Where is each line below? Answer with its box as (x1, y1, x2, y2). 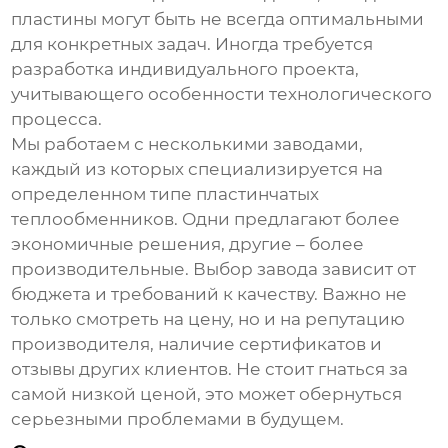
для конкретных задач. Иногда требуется (11, 34, 374, 55)
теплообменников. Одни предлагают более (11, 209, 401, 230)
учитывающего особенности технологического (11, 84, 433, 105)
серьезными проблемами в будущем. (11, 409, 345, 430)
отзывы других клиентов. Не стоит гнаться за (11, 359, 409, 380)
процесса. (11, 109, 103, 130)
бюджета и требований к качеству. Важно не (11, 284, 408, 305)
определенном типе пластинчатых (11, 184, 320, 205)
